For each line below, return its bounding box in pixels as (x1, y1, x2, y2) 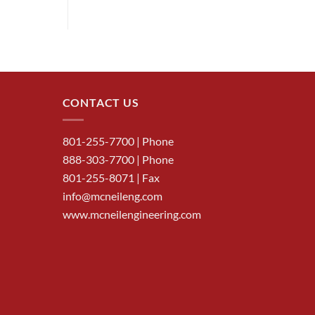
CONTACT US (62, 95, 139, 109)
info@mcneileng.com (62, 189, 162, 203)
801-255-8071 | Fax (62, 171, 160, 185)
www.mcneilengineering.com (62, 207, 201, 221)
